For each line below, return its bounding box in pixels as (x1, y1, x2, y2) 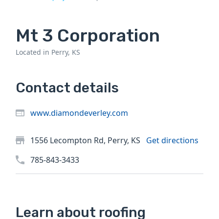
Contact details (16, 80, 119, 96)
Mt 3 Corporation (16, 25, 160, 46)
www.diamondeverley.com (30, 108, 128, 119)
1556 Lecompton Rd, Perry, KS (30, 135, 142, 146)
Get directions (146, 135, 198, 146)
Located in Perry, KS (16, 47, 80, 57)
